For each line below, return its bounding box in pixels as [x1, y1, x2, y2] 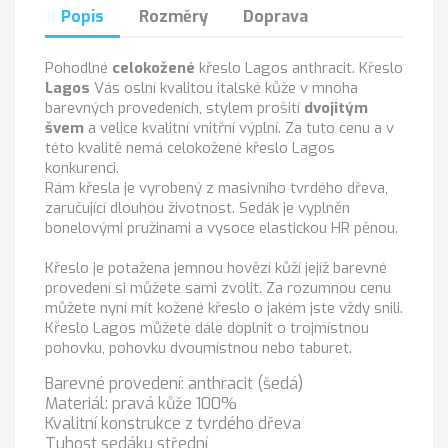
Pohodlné [45, 58, 112, 79]
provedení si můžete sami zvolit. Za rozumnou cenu [45, 278, 391, 299]
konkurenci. [45, 158, 119, 179]
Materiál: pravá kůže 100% [45, 393, 237, 415]
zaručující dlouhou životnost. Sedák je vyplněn [45, 198, 350, 219]
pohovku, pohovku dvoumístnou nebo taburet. [45, 338, 352, 359]
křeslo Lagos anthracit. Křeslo [199, 58, 403, 79]
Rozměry [139, 6, 209, 28]
